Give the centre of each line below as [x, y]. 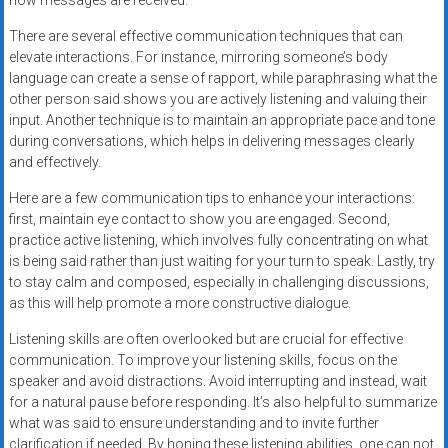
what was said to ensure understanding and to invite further [193, 423]
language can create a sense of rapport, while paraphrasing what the [222, 78]
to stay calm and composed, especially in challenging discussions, [218, 282]
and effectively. [54, 162]
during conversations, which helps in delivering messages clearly [211, 141]
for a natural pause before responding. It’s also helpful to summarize [222, 402]
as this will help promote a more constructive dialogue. [179, 303]
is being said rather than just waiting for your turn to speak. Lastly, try [221, 261]
